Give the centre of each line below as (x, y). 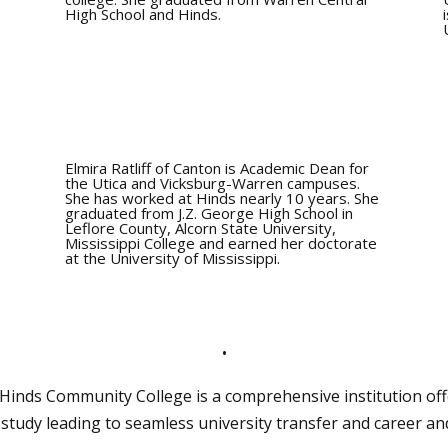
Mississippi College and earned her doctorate (220, 242)
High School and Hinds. (142, 14)
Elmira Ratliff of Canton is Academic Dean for (216, 167)
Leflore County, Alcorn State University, (200, 227)
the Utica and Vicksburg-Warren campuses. (212, 182)
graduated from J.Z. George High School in (208, 212)
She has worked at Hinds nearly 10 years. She (221, 197)
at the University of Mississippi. (172, 257)
